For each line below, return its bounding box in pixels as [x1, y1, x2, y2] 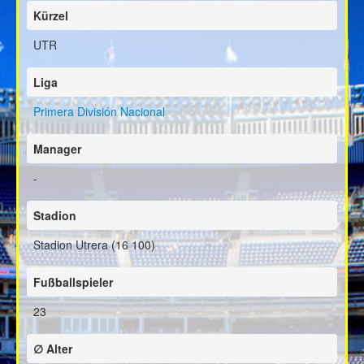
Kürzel [33, 7, 68, 24]
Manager [33, 141, 81, 157]
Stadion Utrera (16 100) [33, 236, 155, 253]
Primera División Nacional [33, 103, 165, 119]
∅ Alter [33, 340, 72, 357]
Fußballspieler [33, 274, 113, 290]
